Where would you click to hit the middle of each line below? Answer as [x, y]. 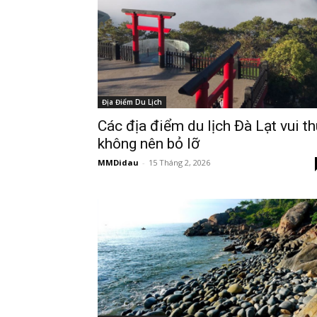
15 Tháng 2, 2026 [179, 162]
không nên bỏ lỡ [149, 144]
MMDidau [118, 162]
